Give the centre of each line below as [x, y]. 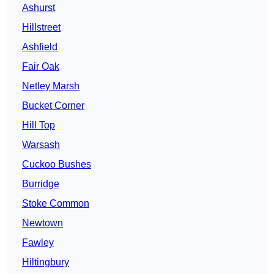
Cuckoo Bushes [57, 165]
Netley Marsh [51, 86]
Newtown [43, 223]
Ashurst [39, 8]
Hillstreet [41, 28]
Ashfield [40, 47]
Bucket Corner [53, 106]
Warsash [41, 145]
